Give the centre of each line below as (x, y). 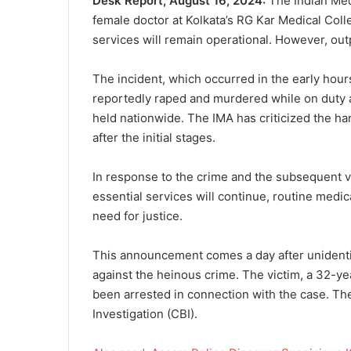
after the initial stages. (154, 137)
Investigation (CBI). (145, 313)
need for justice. (138, 215)
